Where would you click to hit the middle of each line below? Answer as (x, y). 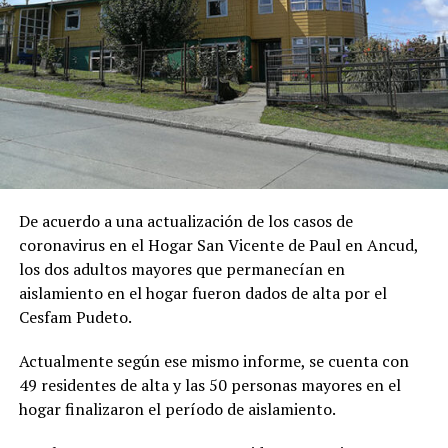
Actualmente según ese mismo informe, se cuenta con (213, 360)
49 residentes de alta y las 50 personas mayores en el (209, 384)
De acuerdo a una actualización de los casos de (185, 220)
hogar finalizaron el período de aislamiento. (177, 408)
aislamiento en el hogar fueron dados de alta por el (202, 292)
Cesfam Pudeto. (75, 316)
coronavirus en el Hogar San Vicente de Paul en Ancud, (218, 244)
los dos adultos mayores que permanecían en (181, 268)
